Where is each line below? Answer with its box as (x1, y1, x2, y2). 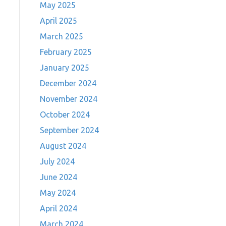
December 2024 (39, 79, 96, 88)
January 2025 (39, 63, 89, 72)
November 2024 (39, 94, 97, 103)
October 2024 (39, 110, 90, 119)
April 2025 (39, 16, 77, 25)
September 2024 (39, 126, 99, 135)
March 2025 (39, 32, 83, 41)
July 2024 (39, 157, 75, 166)
